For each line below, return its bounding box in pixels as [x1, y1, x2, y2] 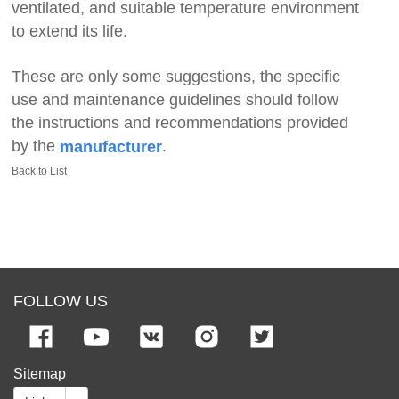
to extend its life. [12, 21, 128, 40]
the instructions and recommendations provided [12, 113, 349, 132]
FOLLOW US [13, 291, 108, 310]
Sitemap [13, 365, 66, 381]
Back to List [12, 164, 68, 177]
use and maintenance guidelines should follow [12, 90, 339, 109]
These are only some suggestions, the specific [12, 67, 341, 85]
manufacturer [60, 137, 163, 156]
